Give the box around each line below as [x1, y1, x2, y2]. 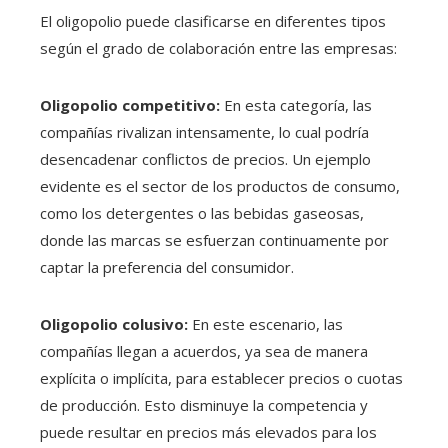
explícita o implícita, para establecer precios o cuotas [40, 367, 403, 388]
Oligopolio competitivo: [40, 94, 220, 115]
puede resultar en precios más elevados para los [40, 421, 377, 442]
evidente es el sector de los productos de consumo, [40, 175, 400, 196]
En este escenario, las [188, 313, 343, 334]
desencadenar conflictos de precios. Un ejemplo [40, 148, 371, 169]
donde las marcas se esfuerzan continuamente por [40, 229, 389, 250]
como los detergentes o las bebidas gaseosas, [40, 202, 364, 223]
